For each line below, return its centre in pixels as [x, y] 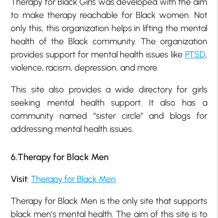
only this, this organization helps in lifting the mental [109, 28]
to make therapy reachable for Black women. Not [109, 15]
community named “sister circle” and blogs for [109, 116]
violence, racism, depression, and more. [85, 68]
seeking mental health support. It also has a [109, 103]
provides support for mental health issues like [98, 55]
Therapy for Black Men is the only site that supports [109, 201]
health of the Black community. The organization [109, 42]
